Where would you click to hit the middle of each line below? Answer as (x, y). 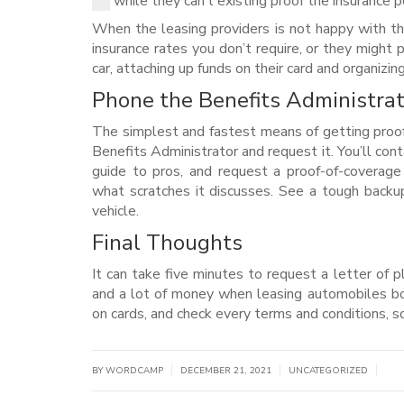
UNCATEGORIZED (328, 371)
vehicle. (115, 211)
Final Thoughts (167, 243)
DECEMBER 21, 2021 (227, 371)
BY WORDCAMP (129, 371)
